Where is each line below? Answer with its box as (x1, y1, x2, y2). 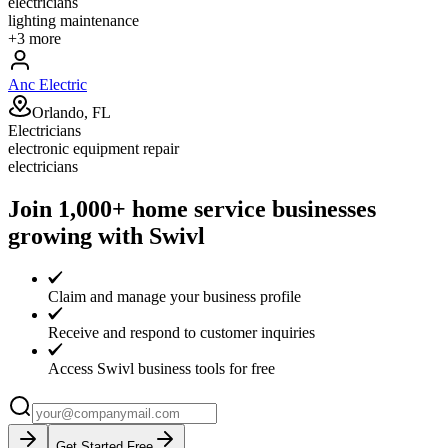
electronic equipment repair (8, 139, 179, 157)
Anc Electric (8, 75, 87, 93)
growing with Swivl (8, 222, 205, 249)
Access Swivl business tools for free (48, 359, 275, 377)
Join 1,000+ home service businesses (8, 195, 376, 222)
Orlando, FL (32, 103, 111, 121)
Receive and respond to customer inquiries (48, 323, 315, 341)
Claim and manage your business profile (48, 287, 301, 305)
